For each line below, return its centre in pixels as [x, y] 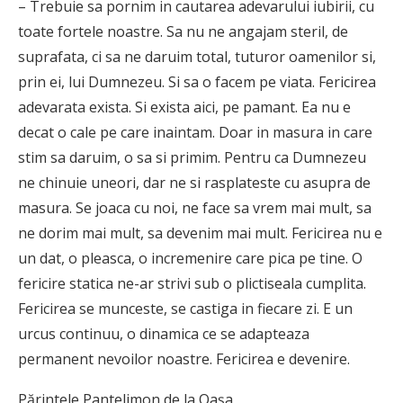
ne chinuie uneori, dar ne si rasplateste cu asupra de [194, 182]
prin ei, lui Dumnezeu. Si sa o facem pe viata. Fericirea [197, 81]
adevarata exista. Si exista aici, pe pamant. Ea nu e [184, 107]
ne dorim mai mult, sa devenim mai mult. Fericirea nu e [200, 233]
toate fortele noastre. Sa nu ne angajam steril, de [183, 31]
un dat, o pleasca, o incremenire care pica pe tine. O [190, 258]
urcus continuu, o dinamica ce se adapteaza [164, 333]
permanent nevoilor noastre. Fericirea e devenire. [184, 358]
